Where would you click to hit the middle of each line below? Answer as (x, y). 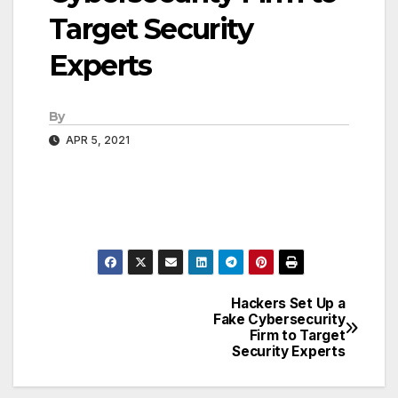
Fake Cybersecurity (279, 320)
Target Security (151, 29)
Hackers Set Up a (288, 304)
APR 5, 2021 (96, 140)
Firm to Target (297, 336)
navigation (111, 350)
